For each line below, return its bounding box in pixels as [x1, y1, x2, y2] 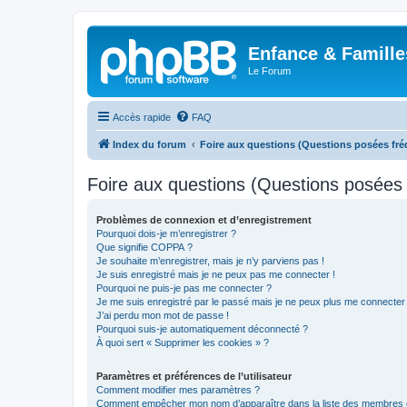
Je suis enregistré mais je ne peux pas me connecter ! [96, 268, 335, 280]
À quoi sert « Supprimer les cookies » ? [96, 336, 269, 348]
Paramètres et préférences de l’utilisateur [96, 370, 292, 382]
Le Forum [248, 65, 291, 76]
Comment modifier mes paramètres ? [96, 383, 260, 395]
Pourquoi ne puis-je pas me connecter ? [96, 282, 272, 293]
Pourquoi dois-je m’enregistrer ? [96, 227, 236, 239]
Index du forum [113, 138, 186, 150]
